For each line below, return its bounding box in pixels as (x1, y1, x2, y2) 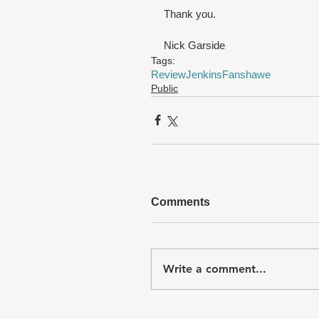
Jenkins (186, 68, 222, 80)
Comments (151, 195, 210, 208)
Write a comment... (163, 261, 266, 276)
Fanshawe (222, 68, 271, 80)
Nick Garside (164, 38, 225, 51)
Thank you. (164, 7, 216, 20)
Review (151, 68, 186, 80)
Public (151, 82, 178, 94)
